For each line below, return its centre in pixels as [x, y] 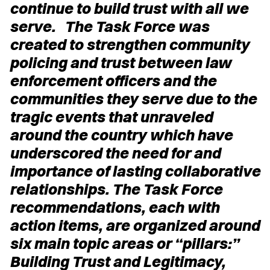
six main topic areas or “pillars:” [124, 243]
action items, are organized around [135, 225]
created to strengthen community [130, 44]
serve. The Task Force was [109, 26]
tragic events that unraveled [111, 116]
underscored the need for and [115, 152]
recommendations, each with [115, 207]
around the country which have [121, 134]
